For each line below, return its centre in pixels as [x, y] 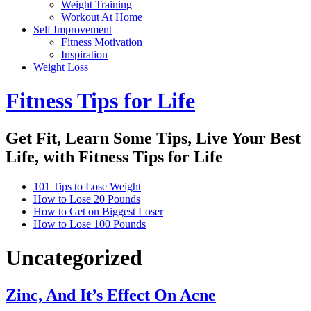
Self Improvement [73, 30]
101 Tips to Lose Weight [87, 186]
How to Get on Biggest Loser [98, 211]
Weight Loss [61, 67]
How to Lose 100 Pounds [90, 224]
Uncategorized [74, 258]
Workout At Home [102, 17]
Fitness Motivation [102, 42]
